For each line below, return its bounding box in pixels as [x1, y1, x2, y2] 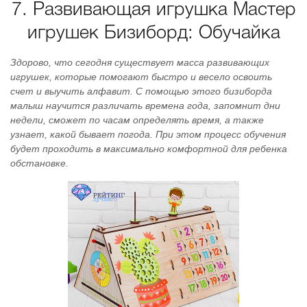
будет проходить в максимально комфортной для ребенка [10, 143, 287, 154]
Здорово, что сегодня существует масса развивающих [10, 57, 269, 68]
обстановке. [10, 158, 69, 169]
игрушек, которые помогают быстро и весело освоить [10, 71, 272, 82]
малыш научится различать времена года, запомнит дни [10, 100, 280, 111]
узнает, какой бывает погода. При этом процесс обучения [10, 129, 286, 140]
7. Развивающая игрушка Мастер [11, 2, 296, 19]
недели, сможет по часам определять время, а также [10, 114, 264, 125]
